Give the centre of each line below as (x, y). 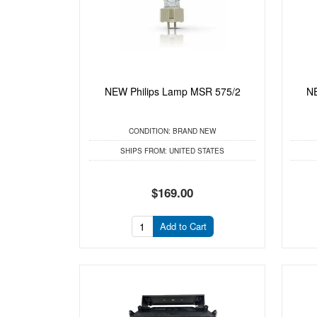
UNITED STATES (196, 151)
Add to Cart (183, 226)
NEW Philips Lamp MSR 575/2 (172, 92)
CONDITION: (150, 131)
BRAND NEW (194, 131)
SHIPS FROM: (144, 151)
